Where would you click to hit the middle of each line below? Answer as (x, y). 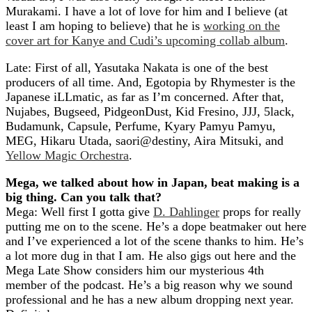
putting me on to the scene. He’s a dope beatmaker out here (156, 226)
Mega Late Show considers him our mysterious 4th (135, 270)
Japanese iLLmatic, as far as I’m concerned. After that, (145, 97)
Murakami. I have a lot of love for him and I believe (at (147, 11)
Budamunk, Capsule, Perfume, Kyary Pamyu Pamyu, (141, 126)
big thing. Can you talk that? (84, 197)
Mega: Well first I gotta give (79, 212)
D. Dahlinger (186, 212)
